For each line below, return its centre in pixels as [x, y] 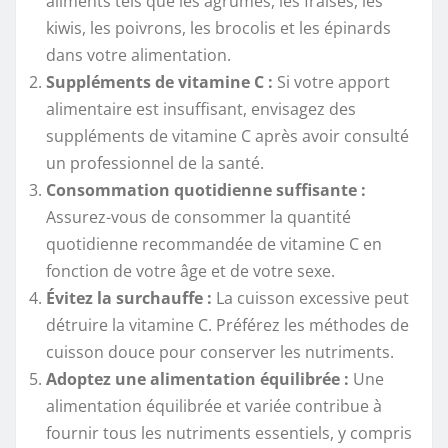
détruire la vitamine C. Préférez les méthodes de [227, 325]
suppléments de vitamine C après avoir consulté [227, 136]
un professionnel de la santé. [155, 163]
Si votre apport [331, 82]
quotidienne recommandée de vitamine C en [214, 244]
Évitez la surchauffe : [129, 298]
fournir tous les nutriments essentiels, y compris [229, 433]
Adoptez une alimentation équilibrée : [197, 379]
